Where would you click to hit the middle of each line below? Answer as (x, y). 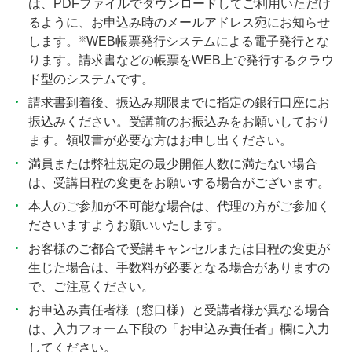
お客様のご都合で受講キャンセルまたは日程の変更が (179, 249)
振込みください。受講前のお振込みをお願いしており (179, 121)
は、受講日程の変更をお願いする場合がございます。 (179, 183)
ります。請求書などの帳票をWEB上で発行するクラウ (181, 60)
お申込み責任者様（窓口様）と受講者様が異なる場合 (179, 310)
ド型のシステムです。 (91, 79)
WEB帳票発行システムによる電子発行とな (208, 41)
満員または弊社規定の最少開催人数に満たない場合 (173, 164)
